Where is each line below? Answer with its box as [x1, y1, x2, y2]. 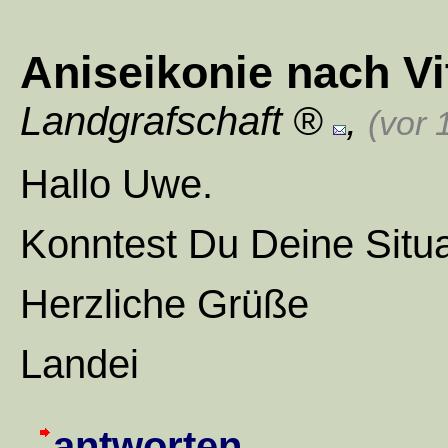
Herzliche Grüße [20, 282, 309, 327]
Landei [20, 342, 139, 387]
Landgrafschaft [20, 99, 282, 144]
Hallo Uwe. [20, 162, 213, 207]
